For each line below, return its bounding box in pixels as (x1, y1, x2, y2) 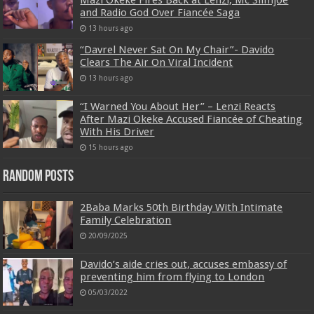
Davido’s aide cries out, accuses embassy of (80, 258, 287, 271)
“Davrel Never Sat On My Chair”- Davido (80, 43, 275, 56)
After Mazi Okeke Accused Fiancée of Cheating (80, 112, 303, 125)
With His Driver (80, 125, 155, 138)
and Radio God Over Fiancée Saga (80, 6, 240, 19)
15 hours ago (88, 142, 134, 151)
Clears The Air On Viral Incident (80, 55, 233, 69)
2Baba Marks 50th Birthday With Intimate (80, 200, 283, 214)
